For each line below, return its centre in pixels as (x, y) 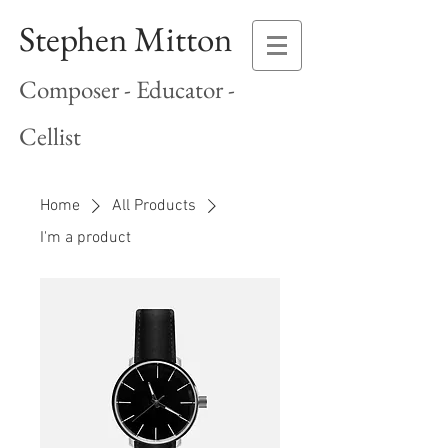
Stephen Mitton (125, 38)
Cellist (50, 136)
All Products (154, 206)
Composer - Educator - (127, 89)
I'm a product (85, 238)
